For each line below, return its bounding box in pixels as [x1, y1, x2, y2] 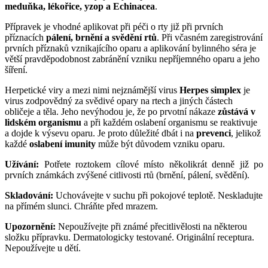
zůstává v [218, 106, 255, 117]
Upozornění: [5, 221, 58, 232]
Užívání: [5, 159, 44, 170]
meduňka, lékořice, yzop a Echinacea [5, 1, 155, 12]
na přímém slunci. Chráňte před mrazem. [5, 201, 158, 212]
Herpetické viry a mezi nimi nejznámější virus [5, 85, 179, 96]
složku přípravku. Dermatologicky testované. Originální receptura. [5, 232, 254, 243]
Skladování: [5, 190, 56, 201]
